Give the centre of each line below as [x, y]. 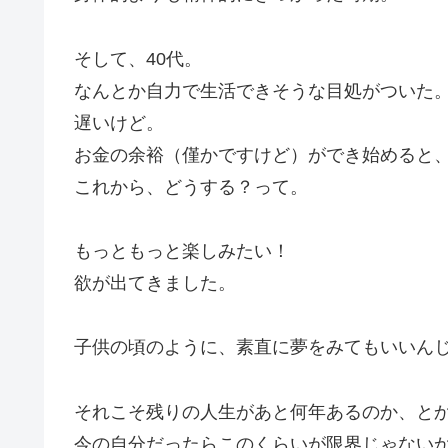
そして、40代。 [138, 58]
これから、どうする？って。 [191, 186]
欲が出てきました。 [155, 283]
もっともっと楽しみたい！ [182, 251]
